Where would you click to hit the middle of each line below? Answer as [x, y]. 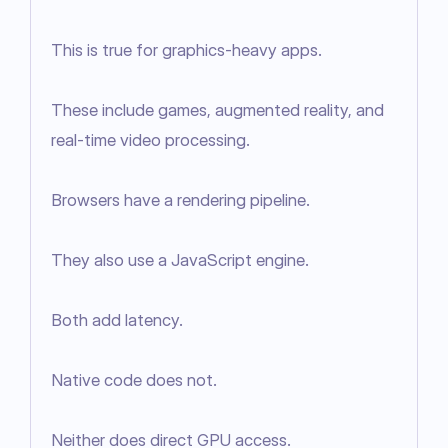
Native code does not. [134, 380]
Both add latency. [117, 320]
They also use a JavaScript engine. [180, 260]
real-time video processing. [150, 140]
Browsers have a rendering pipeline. [180, 200]
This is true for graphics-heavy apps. [186, 50]
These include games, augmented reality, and [217, 110]
